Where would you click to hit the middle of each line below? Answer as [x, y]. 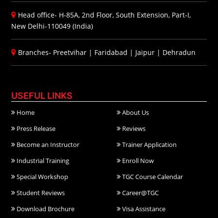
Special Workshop [42, 177]
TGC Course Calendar [152, 177]
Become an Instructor [47, 145]
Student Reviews [40, 193]
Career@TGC [140, 193]
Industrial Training [42, 161]
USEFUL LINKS [42, 96]
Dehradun [179, 53]
